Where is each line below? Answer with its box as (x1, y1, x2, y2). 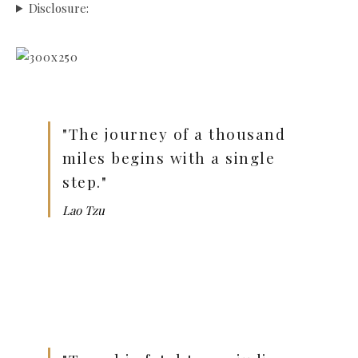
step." (62, 170, 107, 192)
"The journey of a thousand (62, 122, 285, 144)
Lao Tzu (62, 201, 105, 218)
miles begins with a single (62, 146, 275, 168)
